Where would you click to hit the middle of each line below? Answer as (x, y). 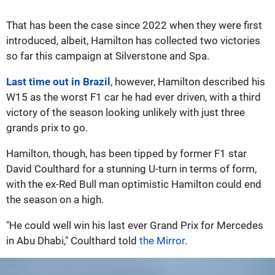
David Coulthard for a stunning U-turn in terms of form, (131, 168)
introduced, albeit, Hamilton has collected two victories (133, 40)
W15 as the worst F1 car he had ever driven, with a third (134, 97)
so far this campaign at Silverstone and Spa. (108, 56)
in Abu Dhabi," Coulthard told (73, 240)
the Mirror (162, 240)
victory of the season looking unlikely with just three (126, 112)
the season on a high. (55, 199)
